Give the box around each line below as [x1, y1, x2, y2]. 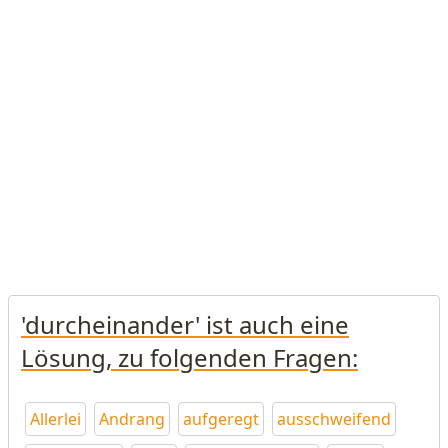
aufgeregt [183, 408, 259, 430]
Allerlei [30, 408, 81, 430]
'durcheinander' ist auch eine [21, 308, 349, 341]
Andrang [99, 408, 165, 430]
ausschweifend [277, 408, 391, 430]
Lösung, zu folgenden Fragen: [21, 341, 358, 374]
